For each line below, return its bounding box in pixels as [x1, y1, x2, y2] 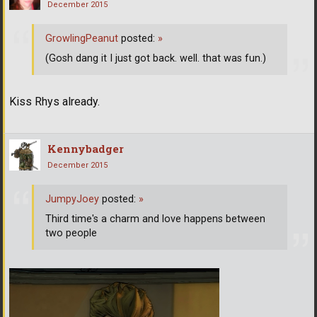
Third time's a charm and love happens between [45, 213, 265, 226]
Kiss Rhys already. [9, 94, 100, 108]
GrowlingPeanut [45, 33, 118, 45]
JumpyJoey [45, 193, 99, 206]
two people [45, 227, 97, 240]
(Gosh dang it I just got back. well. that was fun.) [45, 52, 266, 65]
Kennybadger [47, 141, 124, 156]
